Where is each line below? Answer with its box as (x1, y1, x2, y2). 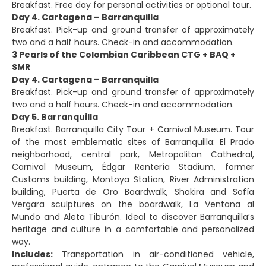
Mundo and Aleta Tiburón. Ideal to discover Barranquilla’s (12, 211, 254, 223)
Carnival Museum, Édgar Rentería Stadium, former (12, 161, 254, 173)
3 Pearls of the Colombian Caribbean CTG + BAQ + (12, 49, 236, 61)
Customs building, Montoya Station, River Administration (12, 173, 254, 186)
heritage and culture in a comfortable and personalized (12, 223, 254, 236)
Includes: (12, 248, 53, 261)
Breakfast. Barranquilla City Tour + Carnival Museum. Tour (12, 123, 254, 136)
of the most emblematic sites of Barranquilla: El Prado (12, 136, 254, 148)
